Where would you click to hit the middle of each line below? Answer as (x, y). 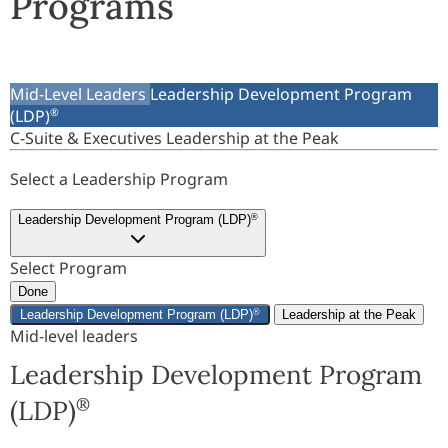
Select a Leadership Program (119, 179)
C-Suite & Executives (88, 138)
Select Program (68, 268)
